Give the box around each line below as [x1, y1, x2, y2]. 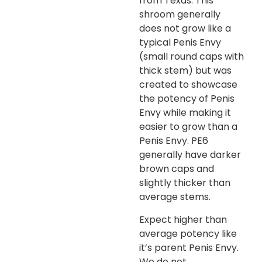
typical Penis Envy [139, 36, 221, 50]
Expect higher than [139, 212, 227, 226]
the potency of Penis [139, 92, 235, 106]
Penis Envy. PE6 [139, 134, 208, 148]
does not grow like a [139, 22, 231, 36]
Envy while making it [139, 106, 231, 120]
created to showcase [139, 78, 237, 92]
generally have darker [139, 148, 241, 162]
